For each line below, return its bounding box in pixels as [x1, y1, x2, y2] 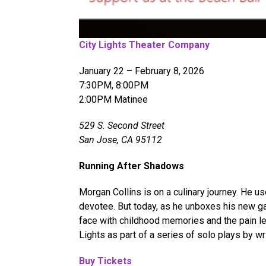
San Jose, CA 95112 [79, 134, 162, 145]
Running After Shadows [79, 160, 184, 172]
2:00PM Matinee [79, 93, 148, 105]
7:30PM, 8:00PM [79, 79, 148, 91]
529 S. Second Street [79, 119, 164, 131]
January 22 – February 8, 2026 [79, 65, 204, 77]
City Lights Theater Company [79, 39, 210, 50]
